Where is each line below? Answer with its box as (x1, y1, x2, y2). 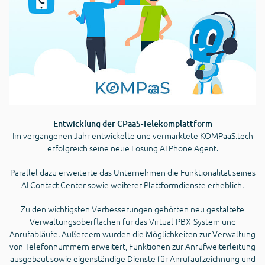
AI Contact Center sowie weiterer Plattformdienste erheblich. (21, 179, 244, 191)
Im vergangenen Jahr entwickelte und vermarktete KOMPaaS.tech (12, 130, 253, 142)
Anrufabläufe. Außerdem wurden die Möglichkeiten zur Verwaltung (9, 228, 256, 240)
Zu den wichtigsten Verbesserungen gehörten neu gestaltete (21, 203, 244, 215)
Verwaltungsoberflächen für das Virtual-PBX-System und (29, 215, 236, 228)
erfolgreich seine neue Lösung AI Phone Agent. (47, 142, 218, 154)
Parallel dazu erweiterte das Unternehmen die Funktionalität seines (9, 166, 256, 179)
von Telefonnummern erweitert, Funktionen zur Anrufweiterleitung (9, 240, 256, 253)
